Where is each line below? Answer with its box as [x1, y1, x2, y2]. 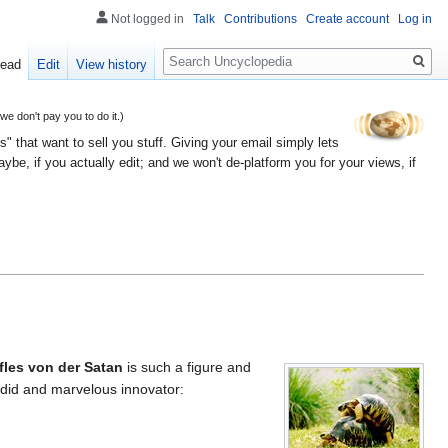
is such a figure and [123, 358, 251, 375]
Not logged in [111, 12, 184, 26]
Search [162, 39, 229, 62]
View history [76, 57, 148, 73]
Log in [398, 12, 432, 26]
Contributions [224, 12, 297, 26]
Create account [306, 12, 389, 26]
